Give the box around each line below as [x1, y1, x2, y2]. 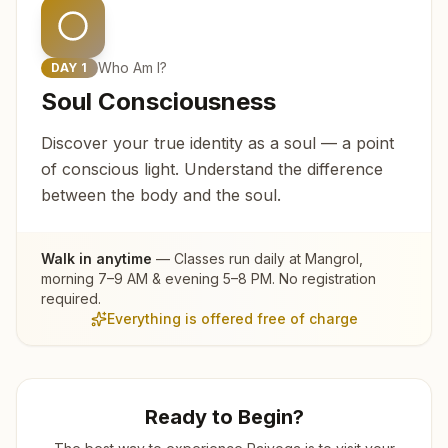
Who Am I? [98, 58, 168, 76]
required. [41, 289, 101, 307]
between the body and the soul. [41, 184, 281, 205]
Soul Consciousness [41, 86, 276, 116]
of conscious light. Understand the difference [41, 158, 383, 179]
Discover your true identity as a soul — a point [41, 132, 394, 153]
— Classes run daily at [152, 249, 305, 267]
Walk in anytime [41, 249, 152, 267]
